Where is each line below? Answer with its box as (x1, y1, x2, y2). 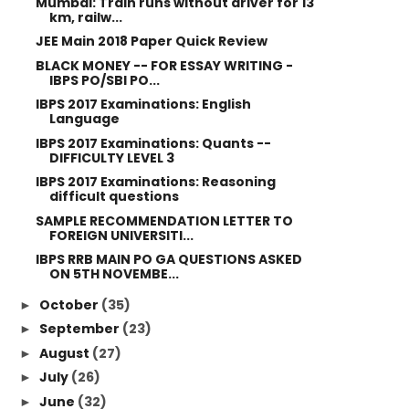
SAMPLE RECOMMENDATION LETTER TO (35, 211, 293, 230)
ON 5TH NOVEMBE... (48, 265, 179, 283)
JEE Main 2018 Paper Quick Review (35, 32, 267, 50)
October (38, 295, 101, 314)
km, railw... (48, 7, 122, 26)
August (38, 343, 92, 362)
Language (48, 110, 120, 128)
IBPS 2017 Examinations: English (35, 95, 251, 113)
